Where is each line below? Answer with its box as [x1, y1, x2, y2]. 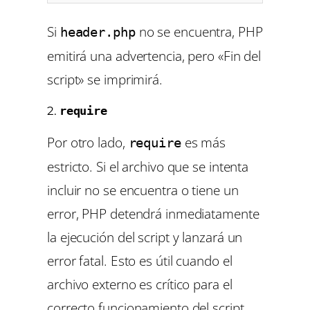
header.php [60, 24, 136, 41]
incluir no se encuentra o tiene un [47, 180, 239, 199]
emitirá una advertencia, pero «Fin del [47, 46, 262, 66]
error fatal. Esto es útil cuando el [47, 250, 232, 270]
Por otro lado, [47, 132, 129, 152]
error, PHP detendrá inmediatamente [47, 203, 259, 223]
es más [181, 132, 226, 152]
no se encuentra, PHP [135, 22, 263, 42]
